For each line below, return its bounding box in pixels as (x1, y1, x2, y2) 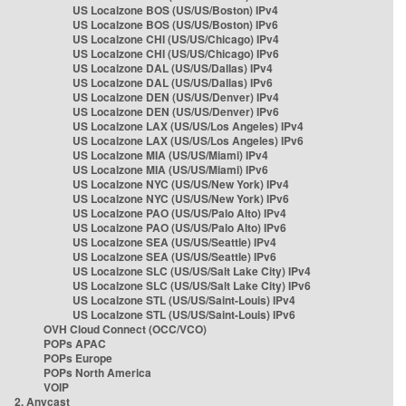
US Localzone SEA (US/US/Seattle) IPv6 (72, 248, 276, 265)
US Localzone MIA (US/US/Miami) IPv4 (72, 147, 268, 163)
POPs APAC (43, 335, 106, 352)
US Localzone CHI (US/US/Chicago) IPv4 (72, 31, 279, 47)
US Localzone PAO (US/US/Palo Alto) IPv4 (72, 205, 286, 221)
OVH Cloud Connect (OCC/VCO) (43, 321, 207, 337)
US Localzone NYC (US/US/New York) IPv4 (72, 176, 289, 192)
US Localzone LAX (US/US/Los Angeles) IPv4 (72, 118, 304, 134)
